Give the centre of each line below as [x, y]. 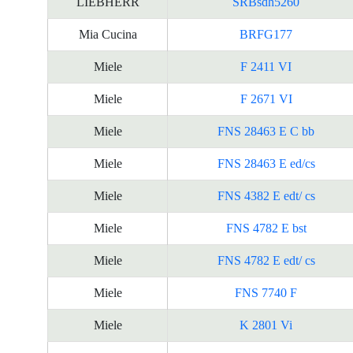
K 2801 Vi [266, 325]
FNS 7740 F [266, 293]
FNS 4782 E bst [266, 228]
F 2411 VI [266, 67]
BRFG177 [266, 34]
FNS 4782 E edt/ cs [266, 260]
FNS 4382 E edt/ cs [266, 196]
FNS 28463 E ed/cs [266, 163]
